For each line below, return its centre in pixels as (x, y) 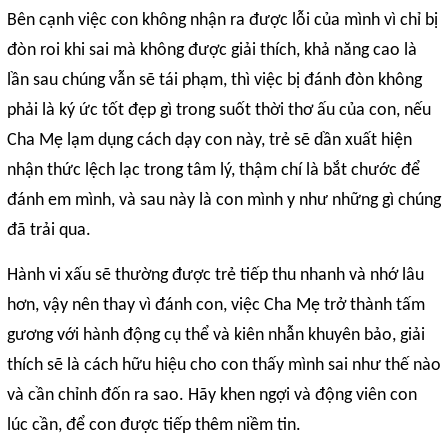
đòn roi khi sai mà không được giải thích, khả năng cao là (212, 50)
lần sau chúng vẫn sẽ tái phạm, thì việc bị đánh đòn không (214, 80)
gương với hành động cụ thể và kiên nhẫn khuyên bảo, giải (216, 335)
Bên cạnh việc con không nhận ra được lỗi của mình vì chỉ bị (222, 20)
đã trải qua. (49, 230)
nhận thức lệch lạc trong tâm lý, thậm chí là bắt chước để (213, 170)
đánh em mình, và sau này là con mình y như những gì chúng (224, 200)
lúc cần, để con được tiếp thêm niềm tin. (154, 425)
